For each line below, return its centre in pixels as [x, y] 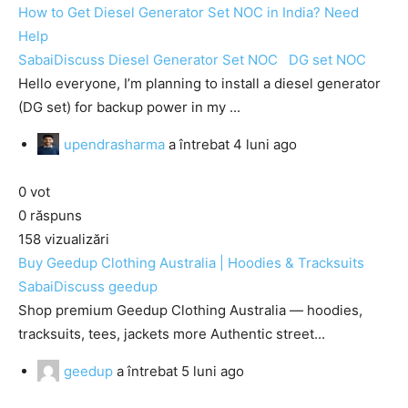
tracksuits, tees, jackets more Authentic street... [172, 334]
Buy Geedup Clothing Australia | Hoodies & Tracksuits [191, 263]
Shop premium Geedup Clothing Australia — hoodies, [190, 310]
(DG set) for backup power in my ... [129, 107]
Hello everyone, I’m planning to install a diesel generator [199, 83]
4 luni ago [265, 144]
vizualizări [75, 239]
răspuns [54, 215]
